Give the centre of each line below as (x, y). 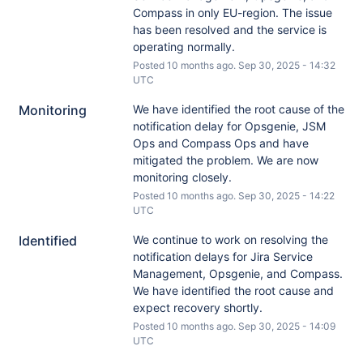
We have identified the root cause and (233, 290)
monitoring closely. (182, 177)
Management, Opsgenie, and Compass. (237, 273)
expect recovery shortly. (197, 307)
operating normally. (184, 47)
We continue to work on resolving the (230, 239)
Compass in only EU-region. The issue (232, 13)
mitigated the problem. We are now (225, 160)
